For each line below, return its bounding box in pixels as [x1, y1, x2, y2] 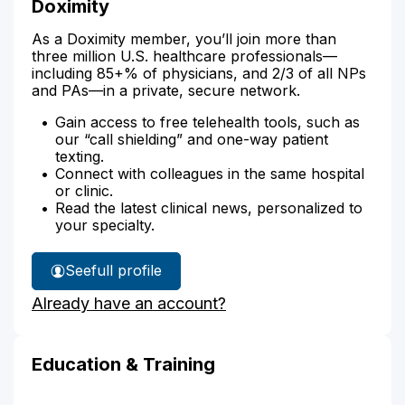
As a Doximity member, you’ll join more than [32, 29, 336, 48]
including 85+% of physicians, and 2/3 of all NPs [32, 63, 366, 82]
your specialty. [55, 215, 155, 234]
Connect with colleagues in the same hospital [55, 164, 364, 183]
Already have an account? [32, 293, 226, 313]
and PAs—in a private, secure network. [32, 80, 300, 99]
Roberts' [105, 297, 164, 315]
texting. [55, 146, 104, 165]
